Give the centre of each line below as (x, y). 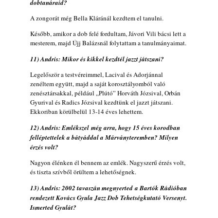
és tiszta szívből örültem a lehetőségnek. (83, 172)
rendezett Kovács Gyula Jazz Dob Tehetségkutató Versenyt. (109, 197)
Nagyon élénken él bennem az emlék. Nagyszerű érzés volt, (108, 162)
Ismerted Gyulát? (53, 207)
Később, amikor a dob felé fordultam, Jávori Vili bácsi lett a (108, 33)
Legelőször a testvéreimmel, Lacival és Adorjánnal (97, 74)
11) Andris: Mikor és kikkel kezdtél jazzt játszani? (97, 59)
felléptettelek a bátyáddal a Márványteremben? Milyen (104, 137)
